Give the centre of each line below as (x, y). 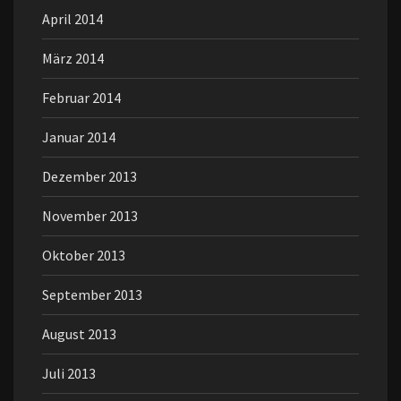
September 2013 (92, 295)
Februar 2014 (81, 98)
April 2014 (73, 19)
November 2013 (90, 216)
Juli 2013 (69, 374)
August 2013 (79, 334)
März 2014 (73, 59)
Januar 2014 (79, 137)
